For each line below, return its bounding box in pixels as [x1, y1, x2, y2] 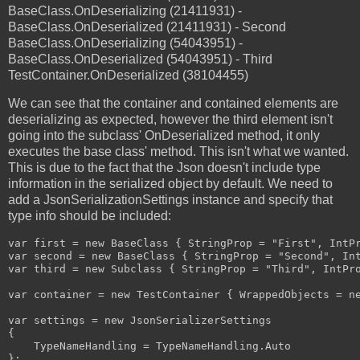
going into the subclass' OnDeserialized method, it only [8, 129, 320, 143]
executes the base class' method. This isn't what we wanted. [8, 145, 349, 159]
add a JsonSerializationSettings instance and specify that [8, 193, 333, 207]
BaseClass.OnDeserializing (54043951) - [8, 35, 243, 50]
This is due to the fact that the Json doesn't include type [8, 161, 321, 175]
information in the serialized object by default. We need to [8, 177, 333, 191]
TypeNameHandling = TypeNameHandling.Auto [8, 340, 291, 353]
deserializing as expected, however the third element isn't [8, 112, 333, 127]
